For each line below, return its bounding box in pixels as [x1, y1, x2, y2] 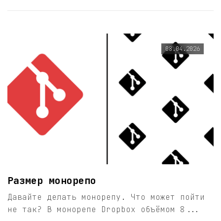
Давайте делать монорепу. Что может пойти [7, 192, 205, 203]
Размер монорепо [7, 174, 96, 187]
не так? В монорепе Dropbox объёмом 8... [7, 204, 200, 215]
